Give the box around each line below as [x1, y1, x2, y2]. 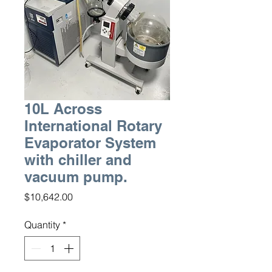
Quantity [24, 219, 60, 231]
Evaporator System [24, 134, 156, 151]
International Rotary [24, 117, 162, 134]
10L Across [24, 100, 102, 117]
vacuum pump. [24, 168, 127, 185]
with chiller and [24, 151, 132, 168]
